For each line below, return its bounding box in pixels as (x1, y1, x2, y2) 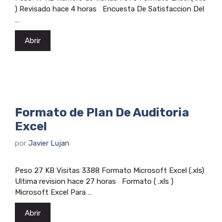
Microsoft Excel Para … (15, 188, 92, 197)
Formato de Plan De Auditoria (15, 105, 189, 119)
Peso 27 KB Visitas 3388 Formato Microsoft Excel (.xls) (15, 166, 204, 175)
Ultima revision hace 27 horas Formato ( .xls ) (15, 177, 173, 186)
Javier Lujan (28, 139, 69, 148)
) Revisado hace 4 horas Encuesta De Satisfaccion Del (15, 4, 204, 13)
